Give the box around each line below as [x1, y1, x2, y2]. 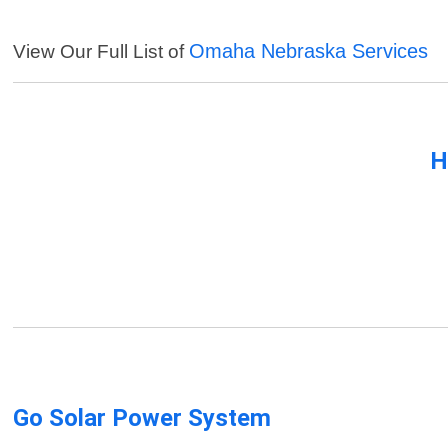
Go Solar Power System [13, 404, 272, 433]
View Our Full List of [13, 41, 190, 63]
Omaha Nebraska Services [189, 40, 429, 63]
